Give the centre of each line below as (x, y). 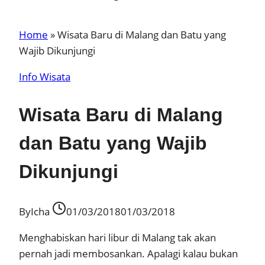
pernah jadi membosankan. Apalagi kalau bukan (128, 254)
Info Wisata (45, 77)
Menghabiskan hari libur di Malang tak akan (117, 238)
